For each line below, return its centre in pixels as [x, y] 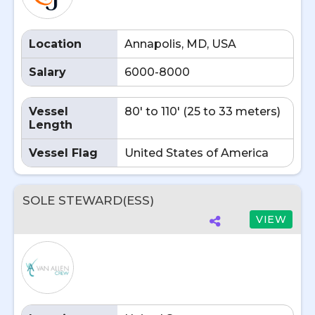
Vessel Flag [63, 153]
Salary [47, 72]
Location [55, 44]
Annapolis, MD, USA [180, 44]
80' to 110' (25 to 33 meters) [202, 111]
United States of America [197, 153]
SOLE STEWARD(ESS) [88, 200]
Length [51, 125]
